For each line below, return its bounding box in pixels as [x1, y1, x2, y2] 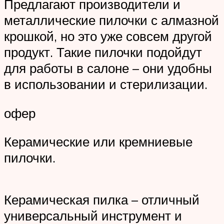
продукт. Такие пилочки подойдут [4, 44, 202, 60]
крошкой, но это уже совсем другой [4, 28, 212, 44]
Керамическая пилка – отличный [4, 191, 199, 207]
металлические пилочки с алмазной [4, 12, 219, 28]
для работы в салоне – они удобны [4, 60, 212, 76]
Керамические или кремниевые [4, 133, 192, 150]
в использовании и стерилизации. [4, 76, 207, 92]
